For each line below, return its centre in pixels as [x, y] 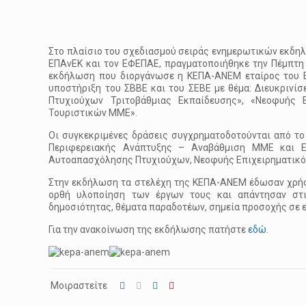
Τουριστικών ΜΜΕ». [93, 113]
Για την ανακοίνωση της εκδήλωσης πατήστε [149, 229]
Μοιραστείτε [79, 286]
